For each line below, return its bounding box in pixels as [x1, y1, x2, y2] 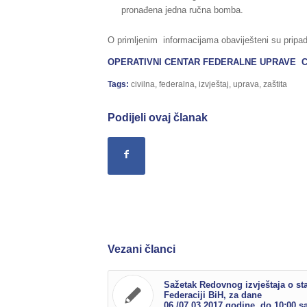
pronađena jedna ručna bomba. [121, 4, 243, 15]
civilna [131, 79, 155, 88]
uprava [233, 79, 259, 88]
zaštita [263, 79, 287, 88]
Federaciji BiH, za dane [164, 289, 262, 300]
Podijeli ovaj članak [108, 111, 208, 123]
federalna [159, 79, 195, 88]
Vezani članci [108, 243, 175, 255]
